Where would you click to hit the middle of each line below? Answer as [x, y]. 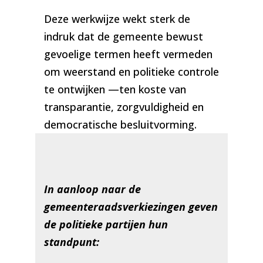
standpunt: [71, 242]
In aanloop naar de [92, 189]
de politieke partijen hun [106, 225]
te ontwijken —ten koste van [115, 90]
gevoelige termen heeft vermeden [128, 54]
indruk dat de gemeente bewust [123, 37]
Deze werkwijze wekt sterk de [117, 19]
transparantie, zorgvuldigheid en [124, 107]
